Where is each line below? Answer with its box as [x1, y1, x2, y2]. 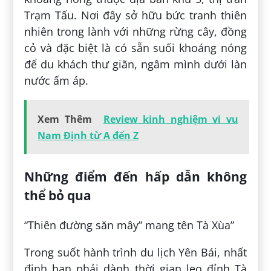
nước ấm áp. [24, 73, 89, 88]
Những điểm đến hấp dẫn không [24, 168, 247, 186]
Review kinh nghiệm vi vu [103, 112, 238, 126]
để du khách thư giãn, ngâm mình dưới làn [24, 56, 247, 71]
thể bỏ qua [24, 186, 92, 204]
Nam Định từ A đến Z [38, 128, 139, 142]
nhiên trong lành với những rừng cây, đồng [24, 24, 247, 39]
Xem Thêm [38, 112, 92, 126]
